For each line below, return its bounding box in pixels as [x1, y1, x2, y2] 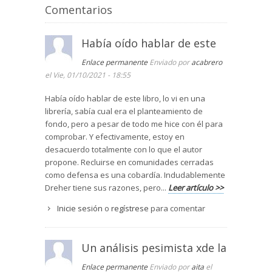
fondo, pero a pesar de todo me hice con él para [45, 118, 223, 130]
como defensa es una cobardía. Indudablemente [45, 169, 225, 181]
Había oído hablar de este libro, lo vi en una [45, 93, 205, 104]
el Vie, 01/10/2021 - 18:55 [45, 70, 131, 81]
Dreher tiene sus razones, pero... [45, 182, 168, 194]
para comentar [149, 203, 205, 214]
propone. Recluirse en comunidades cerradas [45, 157, 214, 168]
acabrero [191, 57, 222, 68]
